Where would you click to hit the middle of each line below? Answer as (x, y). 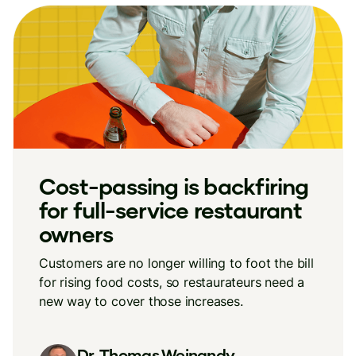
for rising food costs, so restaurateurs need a (172, 282)
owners (76, 234)
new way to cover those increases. (141, 301)
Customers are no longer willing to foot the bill (176, 263)
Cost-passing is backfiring (174, 186)
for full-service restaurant (170, 210)
